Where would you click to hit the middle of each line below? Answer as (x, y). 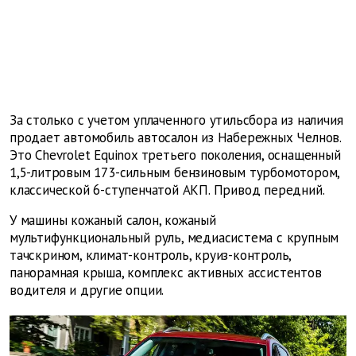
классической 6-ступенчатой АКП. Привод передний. (167, 190)
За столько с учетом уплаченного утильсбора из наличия (176, 120)
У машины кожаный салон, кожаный (113, 221)
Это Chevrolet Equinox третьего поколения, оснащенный (175, 155)
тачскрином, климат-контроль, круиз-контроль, (151, 255)
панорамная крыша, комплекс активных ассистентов (166, 273)
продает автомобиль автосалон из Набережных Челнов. (175, 138)
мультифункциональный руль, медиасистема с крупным (174, 238)
